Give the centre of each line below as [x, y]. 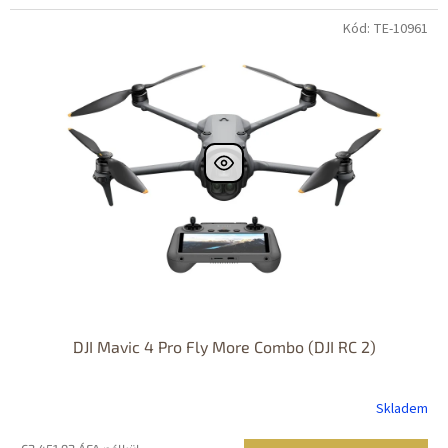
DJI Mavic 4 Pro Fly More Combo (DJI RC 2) [224, 346]
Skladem [402, 409]
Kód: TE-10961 [385, 28]
